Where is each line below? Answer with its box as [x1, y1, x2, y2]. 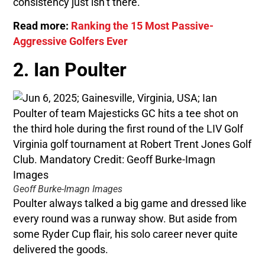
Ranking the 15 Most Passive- [71, 20, 214, 32]
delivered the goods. [13, 243, 109, 256]
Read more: [13, 20, 72, 32]
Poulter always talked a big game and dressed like [13, 197, 247, 209]
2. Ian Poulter [13, 58, 127, 81]
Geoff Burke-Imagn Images [13, 183, 123, 195]
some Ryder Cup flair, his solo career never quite [13, 228, 238, 240]
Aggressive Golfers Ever [13, 35, 128, 47]
